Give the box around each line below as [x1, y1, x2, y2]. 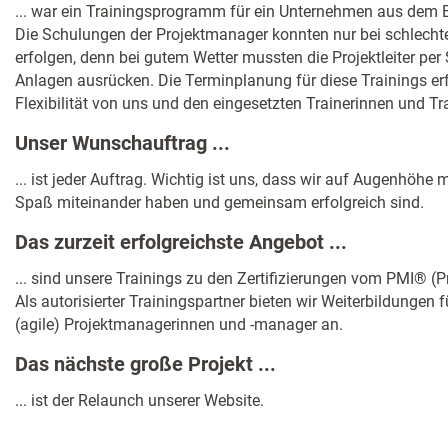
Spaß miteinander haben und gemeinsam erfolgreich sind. [15, 193, 424, 213]
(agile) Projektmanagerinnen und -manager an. [15, 314, 343, 334]
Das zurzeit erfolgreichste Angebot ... [15, 230, 347, 255]
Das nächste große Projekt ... [15, 351, 276, 376]
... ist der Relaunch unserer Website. [15, 390, 264, 410]
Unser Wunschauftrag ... [15, 131, 230, 156]
